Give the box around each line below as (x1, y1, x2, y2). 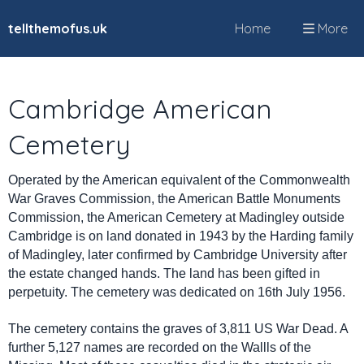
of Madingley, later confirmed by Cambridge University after (8, 248, 347, 262)
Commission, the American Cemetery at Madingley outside (8, 210, 344, 224)
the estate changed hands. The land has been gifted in (8, 266, 320, 280)
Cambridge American (8, 93, 271, 125)
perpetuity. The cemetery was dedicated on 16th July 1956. (8, 285, 349, 299)
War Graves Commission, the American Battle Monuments (8, 192, 340, 206)
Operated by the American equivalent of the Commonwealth (8, 173, 350, 187)
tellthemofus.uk (8, 20, 107, 37)
